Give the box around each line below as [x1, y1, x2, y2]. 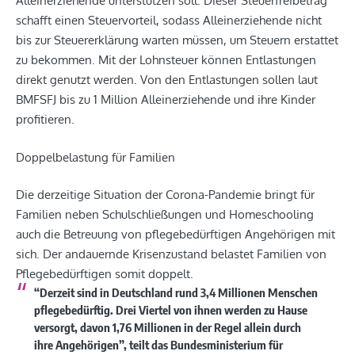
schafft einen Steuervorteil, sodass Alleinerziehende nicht [16, 13, 322, 29]
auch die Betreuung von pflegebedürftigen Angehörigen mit [16, 227, 335, 242]
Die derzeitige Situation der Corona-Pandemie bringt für [16, 187, 315, 203]
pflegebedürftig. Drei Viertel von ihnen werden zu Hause [33, 303, 307, 318]
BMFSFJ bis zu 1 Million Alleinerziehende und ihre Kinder [16, 92, 315, 108]
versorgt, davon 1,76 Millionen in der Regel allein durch [33, 320, 301, 335]
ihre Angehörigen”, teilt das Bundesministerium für [33, 338, 283, 353]
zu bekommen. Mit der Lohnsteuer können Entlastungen [16, 52, 316, 68]
